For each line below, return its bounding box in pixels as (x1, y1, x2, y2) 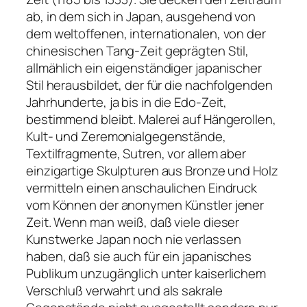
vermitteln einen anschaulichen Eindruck (26, 178, 258, 197)
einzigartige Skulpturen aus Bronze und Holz (26, 161, 278, 180)
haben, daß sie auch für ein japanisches (26, 247, 252, 265)
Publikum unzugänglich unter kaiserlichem (26, 264, 266, 282)
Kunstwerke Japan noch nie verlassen (26, 230, 241, 248)
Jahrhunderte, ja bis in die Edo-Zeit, (26, 93, 228, 111)
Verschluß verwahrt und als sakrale (26, 281, 223, 299)
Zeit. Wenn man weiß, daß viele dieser (26, 212, 240, 231)
